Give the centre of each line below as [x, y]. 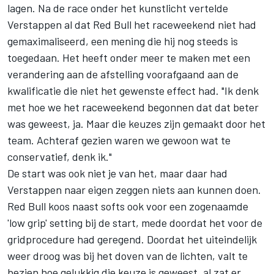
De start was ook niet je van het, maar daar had [117, 173]
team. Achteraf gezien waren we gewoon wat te [119, 140]
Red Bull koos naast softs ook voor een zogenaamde [128, 206]
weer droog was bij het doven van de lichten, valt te [128, 256]
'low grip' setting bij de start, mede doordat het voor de [135, 223]
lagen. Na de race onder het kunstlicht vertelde [118, 8]
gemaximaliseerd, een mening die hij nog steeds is [123, 41]
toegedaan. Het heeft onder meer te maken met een [129, 58]
